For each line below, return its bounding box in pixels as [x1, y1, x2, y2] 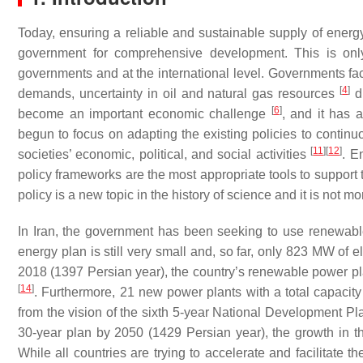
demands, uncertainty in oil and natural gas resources [18, 87, 340, 100]
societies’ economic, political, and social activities [18, 147, 311, 161]
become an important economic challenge [18, 107, 271, 121]
